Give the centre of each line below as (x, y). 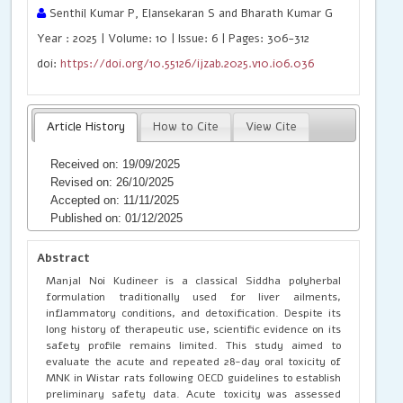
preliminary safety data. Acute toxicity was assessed (193, 394)
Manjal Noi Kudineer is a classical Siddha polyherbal (193, 280)
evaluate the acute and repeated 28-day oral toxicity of (193, 361)
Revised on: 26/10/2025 (112, 182)
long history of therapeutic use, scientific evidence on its (193, 329)
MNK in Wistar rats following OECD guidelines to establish (193, 377)
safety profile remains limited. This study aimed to (193, 345)
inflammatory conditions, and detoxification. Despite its (193, 313)
